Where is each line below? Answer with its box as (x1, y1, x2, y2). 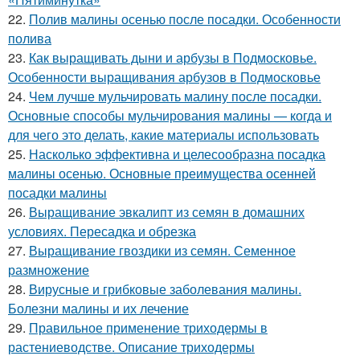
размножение (8, 260, 89, 280)
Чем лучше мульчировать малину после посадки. (29, 87, 321, 106)
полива (8, 29, 51, 48)
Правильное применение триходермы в (29, 318, 268, 337)
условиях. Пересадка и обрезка (8, 222, 196, 241)
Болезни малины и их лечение (8, 299, 189, 318)
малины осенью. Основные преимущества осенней (8, 164, 316, 183)
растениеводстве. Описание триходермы (8, 337, 255, 357)
